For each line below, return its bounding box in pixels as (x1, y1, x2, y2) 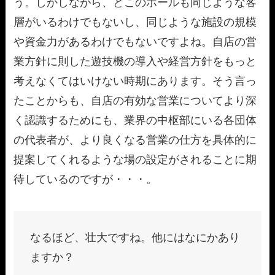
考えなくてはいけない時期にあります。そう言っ (14, 74, 257, 87)
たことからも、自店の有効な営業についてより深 (14, 94, 257, 107)
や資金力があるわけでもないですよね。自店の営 (14, 35, 257, 48)
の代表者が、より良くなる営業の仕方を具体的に (14, 133, 257, 146)
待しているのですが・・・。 (14, 172, 158, 185)
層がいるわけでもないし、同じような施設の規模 (14, 15, 257, 28)
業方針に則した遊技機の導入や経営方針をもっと (14, 55, 257, 68)
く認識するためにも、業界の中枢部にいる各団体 (14, 114, 257, 126)
